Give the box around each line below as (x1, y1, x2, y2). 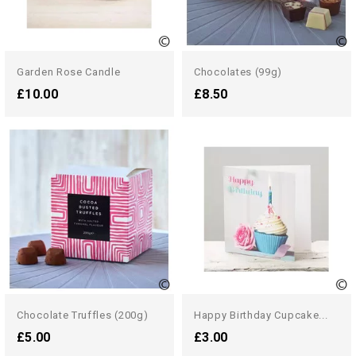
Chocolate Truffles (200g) (17, 309, 149, 321)
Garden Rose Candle (17, 66, 121, 78)
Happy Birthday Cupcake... (194, 309, 328, 321)
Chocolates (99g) (194, 66, 283, 78)
